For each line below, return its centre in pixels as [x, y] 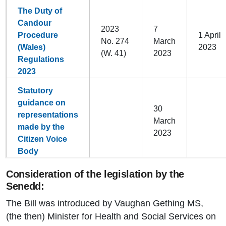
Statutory [35, 91]
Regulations [41, 60]
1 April [210, 35]
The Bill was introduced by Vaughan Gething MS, [105, 204]
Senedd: [27, 186]
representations [48, 115]
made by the [41, 127]
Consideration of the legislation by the [95, 174]
